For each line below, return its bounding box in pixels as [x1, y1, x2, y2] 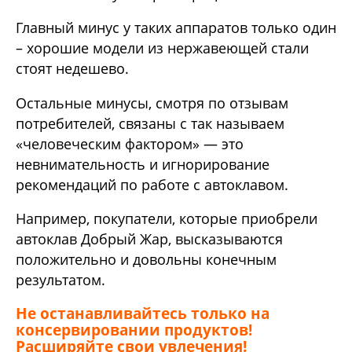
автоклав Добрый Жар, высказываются [16, 229, 283, 249]
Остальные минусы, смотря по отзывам [16, 93, 288, 112]
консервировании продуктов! [16, 320, 252, 340]
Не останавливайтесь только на [16, 303, 269, 324]
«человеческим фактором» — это [16, 134, 244, 153]
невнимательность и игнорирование [16, 154, 269, 174]
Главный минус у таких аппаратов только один [16, 18, 336, 38]
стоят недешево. [16, 59, 129, 79]
